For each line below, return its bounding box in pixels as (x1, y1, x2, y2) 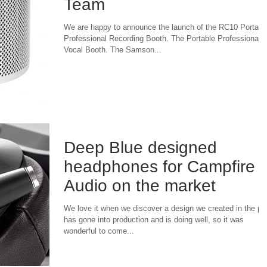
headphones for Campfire (64, 157, 255, 176)
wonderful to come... (64, 226, 134, 235)
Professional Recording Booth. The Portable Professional (64, 34, 260, 44)
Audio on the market (64, 176, 216, 195)
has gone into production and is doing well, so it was (64, 215, 244, 224)
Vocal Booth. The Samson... (64, 45, 162, 55)
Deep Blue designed (64, 138, 217, 157)
